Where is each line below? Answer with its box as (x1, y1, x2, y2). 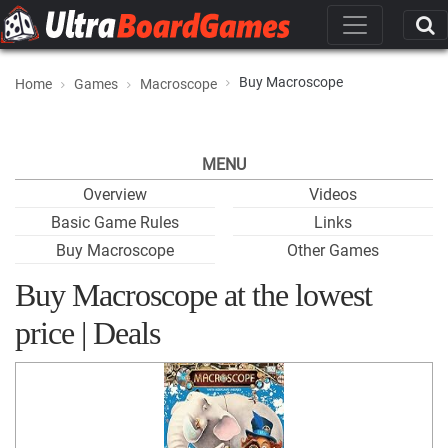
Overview (83, 185, 147, 204)
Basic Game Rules (51, 213, 179, 232)
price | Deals (15, 315, 160, 351)
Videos (309, 185, 357, 204)
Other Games (287, 241, 379, 260)
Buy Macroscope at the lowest (15, 277, 372, 313)
